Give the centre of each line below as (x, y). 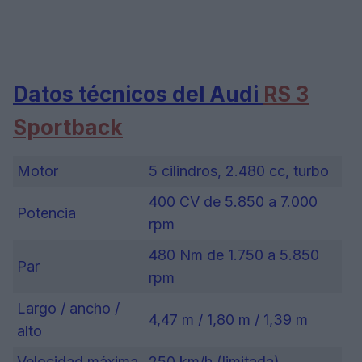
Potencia (46, 213)
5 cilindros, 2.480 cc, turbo (239, 170)
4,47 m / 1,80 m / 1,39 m (228, 319)
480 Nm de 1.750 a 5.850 (234, 255)
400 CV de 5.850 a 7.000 (233, 201)
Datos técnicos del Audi (138, 94)
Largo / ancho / (68, 308)
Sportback (68, 127)
